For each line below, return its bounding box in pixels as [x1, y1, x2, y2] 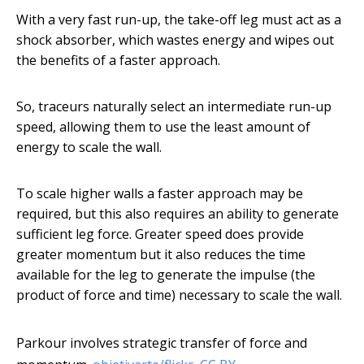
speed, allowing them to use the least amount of [16, 118, 310, 136]
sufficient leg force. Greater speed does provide [16, 225, 304, 244]
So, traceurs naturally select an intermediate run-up [16, 97, 331, 116]
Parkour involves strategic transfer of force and [16, 334, 307, 353]
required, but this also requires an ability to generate [16, 205, 339, 223]
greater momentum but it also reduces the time [16, 245, 305, 264]
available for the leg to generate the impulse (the [16, 266, 315, 284]
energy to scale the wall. [16, 138, 162, 157]
